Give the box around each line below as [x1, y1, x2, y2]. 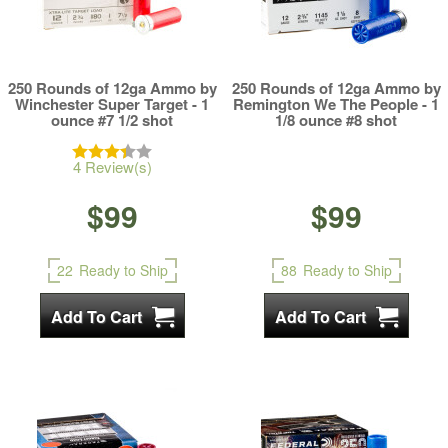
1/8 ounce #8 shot [275, 109, 397, 131]
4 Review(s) [72, 156, 152, 177]
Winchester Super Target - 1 [15, 93, 209, 115]
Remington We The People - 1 [233, 93, 439, 115]
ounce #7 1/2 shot [51, 109, 173, 131]
